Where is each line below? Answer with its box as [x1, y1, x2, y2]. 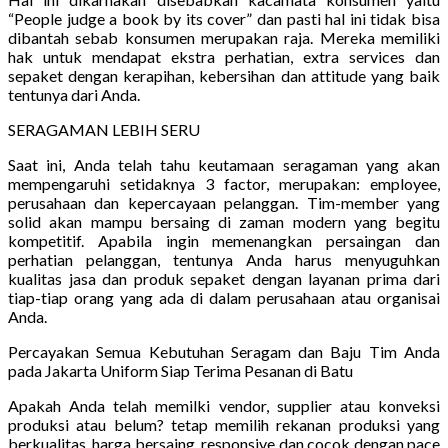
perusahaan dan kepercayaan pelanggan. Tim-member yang [8, 192, 440, 212]
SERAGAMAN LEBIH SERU [8, 119, 200, 139]
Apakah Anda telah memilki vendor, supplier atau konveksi [8, 395, 440, 415]
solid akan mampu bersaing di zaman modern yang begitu [8, 211, 440, 231]
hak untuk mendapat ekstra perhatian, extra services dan [8, 46, 440, 66]
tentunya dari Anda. [8, 84, 140, 104]
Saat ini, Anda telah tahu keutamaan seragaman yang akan [8, 154, 440, 174]
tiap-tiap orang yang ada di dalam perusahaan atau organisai [8, 287, 440, 307]
